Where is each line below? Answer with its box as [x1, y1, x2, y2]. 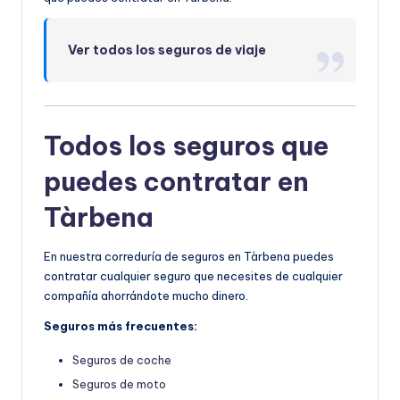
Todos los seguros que [44, 129, 329, 163]
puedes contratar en [44, 165, 309, 199]
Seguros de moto [72, 377, 166, 392]
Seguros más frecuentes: [44, 319, 197, 334]
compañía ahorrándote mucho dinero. [44, 288, 248, 304]
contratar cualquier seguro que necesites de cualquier [44, 269, 343, 284]
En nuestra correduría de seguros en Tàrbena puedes [44, 249, 334, 264]
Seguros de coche [72, 353, 171, 368]
